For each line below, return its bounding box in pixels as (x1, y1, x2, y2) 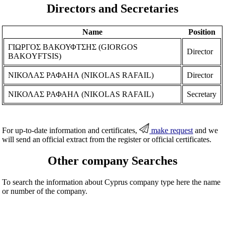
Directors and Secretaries (47, 2, 178, 15)
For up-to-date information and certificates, (2, 126, 140, 135)
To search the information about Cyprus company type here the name (2, 177, 221, 186)
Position (188, 27, 215, 36)
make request (149, 126, 193, 135)
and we (193, 126, 218, 135)
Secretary (187, 89, 217, 98)
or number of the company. (2, 186, 88, 195)
